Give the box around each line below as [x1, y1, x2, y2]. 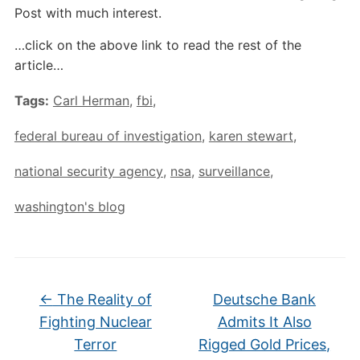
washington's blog [14, 198, 125, 215]
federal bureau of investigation [14, 128, 202, 144]
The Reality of [52, 291, 152, 308]
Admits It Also [217, 313, 312, 330]
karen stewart [208, 128, 293, 144]
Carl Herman [52, 92, 129, 108]
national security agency [14, 163, 163, 179]
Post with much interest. [14, 5, 162, 21]
